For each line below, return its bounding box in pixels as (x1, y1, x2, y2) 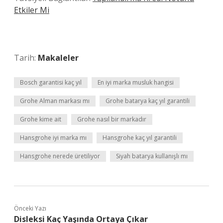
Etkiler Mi (14, 4, 49, 15)
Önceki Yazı (14, 204, 46, 213)
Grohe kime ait (20, 115, 61, 123)
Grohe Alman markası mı (20, 97, 90, 105)
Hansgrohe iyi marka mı (20, 133, 87, 142)
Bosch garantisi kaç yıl (20, 78, 82, 87)
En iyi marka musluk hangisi (98, 78, 174, 87)
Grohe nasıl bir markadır (77, 115, 146, 123)
